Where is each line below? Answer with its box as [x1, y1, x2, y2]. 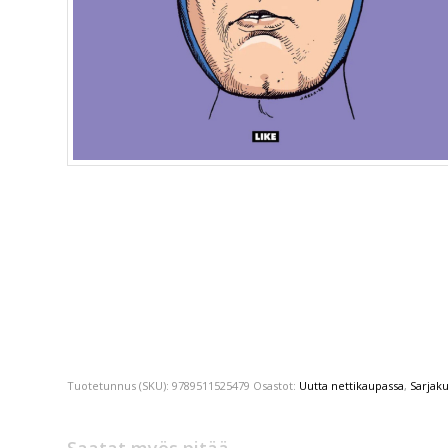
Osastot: [253, 378, 299, 394]
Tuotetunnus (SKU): [67, 378, 172, 394]
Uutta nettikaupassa [299, 378, 404, 394]
